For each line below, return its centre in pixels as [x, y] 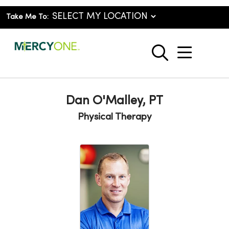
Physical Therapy [114, 117]
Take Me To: [27, 17]
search [184, 58]
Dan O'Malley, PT [114, 101]
